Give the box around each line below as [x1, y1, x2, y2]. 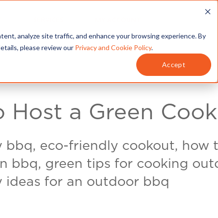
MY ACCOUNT [95, 15, 141, 24]
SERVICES [33, 15, 64, 24]
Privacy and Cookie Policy [75, 43, 151, 52]
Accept [162, 60, 186, 69]
